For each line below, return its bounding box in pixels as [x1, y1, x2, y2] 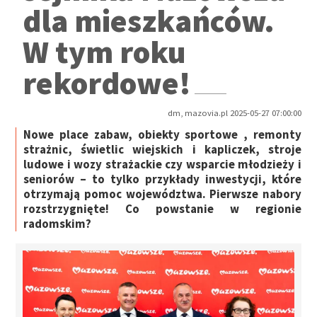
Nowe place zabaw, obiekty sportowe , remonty [23, 127, 301, 143]
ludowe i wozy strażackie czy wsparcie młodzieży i [23, 156, 301, 173]
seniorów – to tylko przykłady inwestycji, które [23, 171, 301, 188]
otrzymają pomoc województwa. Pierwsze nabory [23, 186, 301, 202]
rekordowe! [23, 62, 192, 103]
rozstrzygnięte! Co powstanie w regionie [23, 201, 301, 217]
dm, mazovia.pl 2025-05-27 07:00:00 [167, 108, 301, 119]
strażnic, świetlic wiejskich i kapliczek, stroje [23, 142, 301, 158]
